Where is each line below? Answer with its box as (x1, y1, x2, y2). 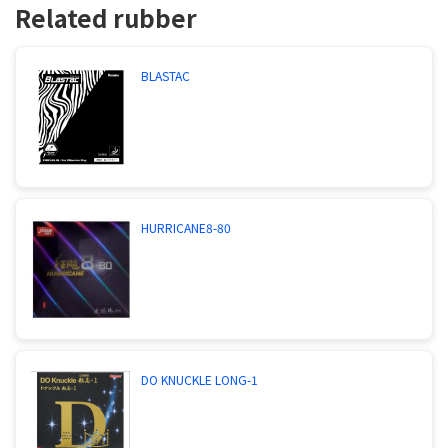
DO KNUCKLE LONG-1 (141, 370, 258, 388)
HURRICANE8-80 (141, 218, 231, 236)
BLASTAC (141, 66, 190, 84)
